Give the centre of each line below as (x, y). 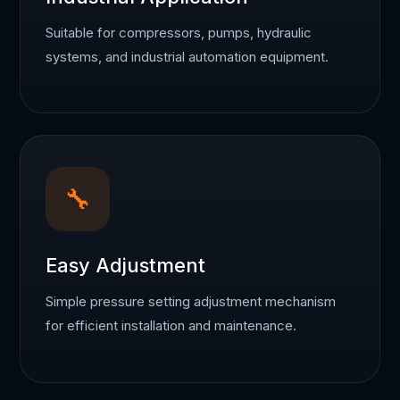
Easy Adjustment (126, 266)
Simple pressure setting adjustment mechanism (191, 302)
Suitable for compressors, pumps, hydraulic (179, 32)
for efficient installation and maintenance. (171, 326)
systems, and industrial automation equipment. (187, 56)
